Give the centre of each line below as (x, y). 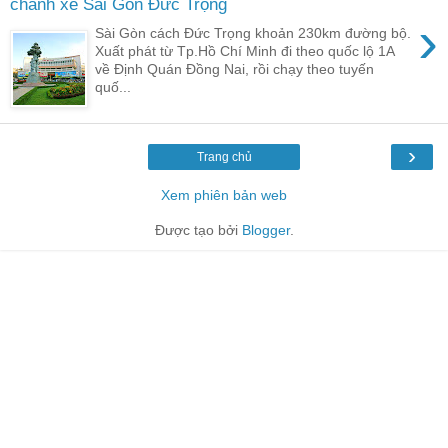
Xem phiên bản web (224, 194)
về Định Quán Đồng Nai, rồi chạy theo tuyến (235, 68)
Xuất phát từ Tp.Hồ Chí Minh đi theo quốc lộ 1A (245, 50)
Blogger (265, 229)
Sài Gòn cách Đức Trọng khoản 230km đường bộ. (253, 32)
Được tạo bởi (198, 229)
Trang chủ (224, 156)
